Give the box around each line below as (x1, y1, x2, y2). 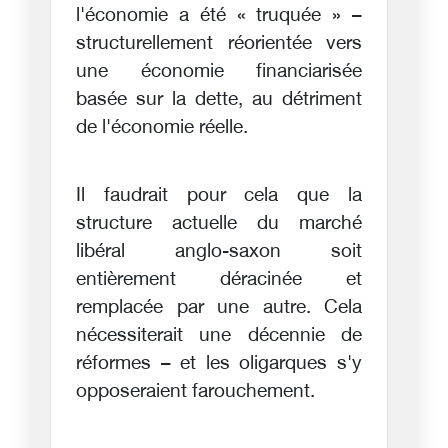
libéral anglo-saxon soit (76, 240, 362, 264)
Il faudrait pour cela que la (76, 184, 362, 208)
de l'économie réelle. (76, 116, 248, 140)
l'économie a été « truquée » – (76, 4, 362, 28)
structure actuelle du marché (76, 212, 362, 236)
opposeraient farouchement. (76, 380, 315, 404)
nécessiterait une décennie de (76, 324, 362, 348)
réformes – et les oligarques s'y (76, 352, 362, 376)
